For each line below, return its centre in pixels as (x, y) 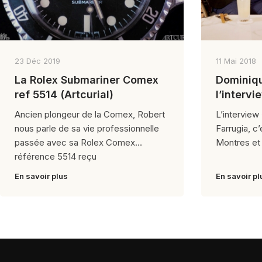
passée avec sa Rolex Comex (75, 142)
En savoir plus (41, 176)
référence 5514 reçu (56, 156)
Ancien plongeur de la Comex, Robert (90, 114)
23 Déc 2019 (37, 61)
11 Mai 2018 (236, 61)
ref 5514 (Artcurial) (64, 94)
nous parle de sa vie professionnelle (87, 128)
